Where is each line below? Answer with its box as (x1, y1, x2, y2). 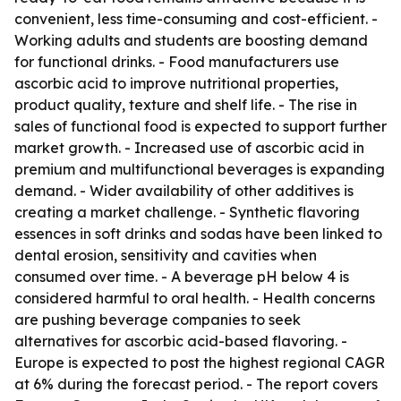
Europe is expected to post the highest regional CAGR (14, 354, 385, 371)
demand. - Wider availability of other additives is (14, 182, 354, 200)
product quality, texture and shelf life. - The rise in (14, 96, 357, 114)
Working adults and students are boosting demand (14, 31, 368, 49)
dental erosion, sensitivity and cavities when (14, 246, 317, 264)
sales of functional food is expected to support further (14, 117, 387, 135)
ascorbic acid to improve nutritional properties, (14, 74, 338, 92)
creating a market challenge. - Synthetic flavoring (14, 203, 360, 221)
